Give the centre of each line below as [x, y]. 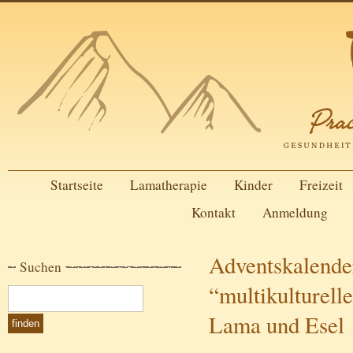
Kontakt [213, 212]
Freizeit [321, 185]
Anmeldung [295, 212]
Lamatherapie [168, 185]
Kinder [253, 185]
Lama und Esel [277, 325]
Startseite [76, 185]
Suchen [41, 267]
